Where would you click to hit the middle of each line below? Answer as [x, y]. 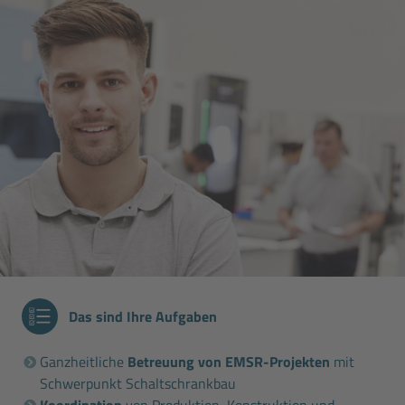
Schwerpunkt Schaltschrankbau [138, 383]
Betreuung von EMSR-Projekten [231, 361]
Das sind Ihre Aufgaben [143, 316]
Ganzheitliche [84, 361]
